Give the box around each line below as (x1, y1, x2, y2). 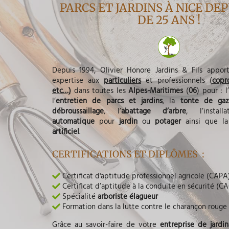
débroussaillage (52, 105, 104, 118)
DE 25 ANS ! (138, 13, 201, 28)
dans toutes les (71, 84, 129, 97)
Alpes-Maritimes (128, 84, 187, 97)
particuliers (103, 74, 141, 87)
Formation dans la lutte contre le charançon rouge (62, 200, 227, 213)
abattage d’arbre (121, 105, 187, 118)
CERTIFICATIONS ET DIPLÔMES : (52, 148, 207, 160)
